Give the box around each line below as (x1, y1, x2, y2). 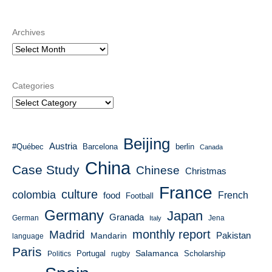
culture (61, 188, 98, 202)
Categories (12, 81, 54, 91)
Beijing (123, 135, 170, 153)
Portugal (76, 249, 106, 259)
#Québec (12, 142, 44, 152)
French (218, 190, 248, 201)
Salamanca (135, 248, 178, 259)
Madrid (49, 228, 85, 242)
